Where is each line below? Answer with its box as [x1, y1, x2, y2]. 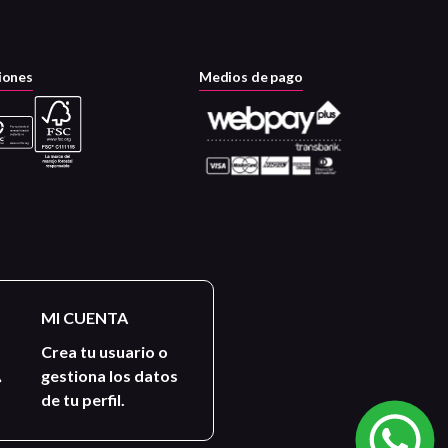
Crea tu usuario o [41, 341, 169, 361]
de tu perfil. [41, 389, 126, 409]
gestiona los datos [41, 365, 179, 385]
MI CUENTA [41, 307, 129, 327]
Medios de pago [198, 68, 303, 86]
